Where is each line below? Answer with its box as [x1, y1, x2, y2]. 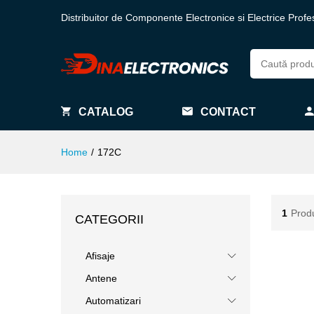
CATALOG [78, 106, 133, 118]
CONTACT [200, 106, 256, 118]
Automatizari [86, 295, 141, 306]
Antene [86, 273, 117, 284]
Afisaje [86, 250, 115, 261]
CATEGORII [75, 212, 144, 226]
